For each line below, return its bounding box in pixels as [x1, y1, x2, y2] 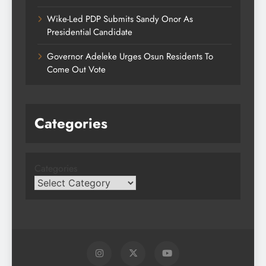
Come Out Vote [47, 63, 106, 77]
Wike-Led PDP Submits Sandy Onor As [47, 12, 193, 26]
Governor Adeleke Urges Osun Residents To [47, 50, 213, 64]
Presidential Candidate [47, 26, 132, 39]
